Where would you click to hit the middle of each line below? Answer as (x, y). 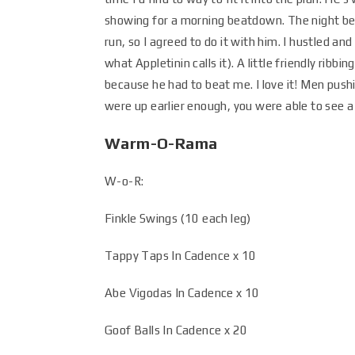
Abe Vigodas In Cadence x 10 (182, 293)
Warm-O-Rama (161, 143)
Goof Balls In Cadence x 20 (176, 330)
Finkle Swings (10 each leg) (178, 218)
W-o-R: (124, 181)
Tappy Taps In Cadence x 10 (181, 256)
